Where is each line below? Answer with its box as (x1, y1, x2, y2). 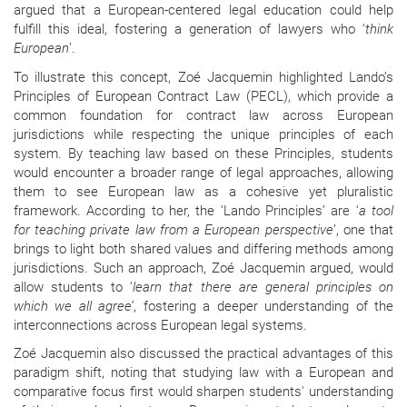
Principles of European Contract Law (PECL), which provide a (14, 87, 393, 104)
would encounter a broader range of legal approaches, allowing (14, 164, 393, 181)
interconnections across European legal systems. (14, 316, 307, 333)
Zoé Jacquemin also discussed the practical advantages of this (14, 345, 393, 362)
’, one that (333, 221, 394, 238)
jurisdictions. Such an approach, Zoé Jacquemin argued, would (14, 259, 393, 276)
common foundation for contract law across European (14, 106, 393, 124)
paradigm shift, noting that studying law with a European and (14, 364, 393, 382)
